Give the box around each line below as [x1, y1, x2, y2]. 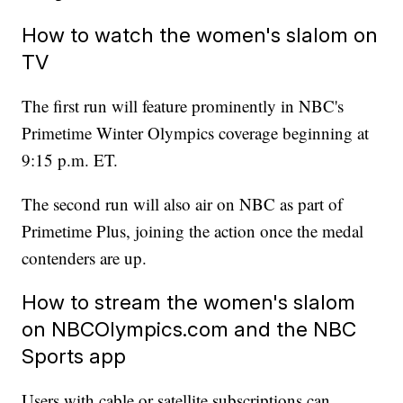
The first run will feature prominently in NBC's [22, 94, 345, 118]
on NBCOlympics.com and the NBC [22, 317, 357, 342]
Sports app [22, 344, 127, 369]
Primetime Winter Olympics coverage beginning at [22, 121, 370, 145]
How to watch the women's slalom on [22, 22, 379, 48]
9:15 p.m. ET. [22, 148, 119, 172]
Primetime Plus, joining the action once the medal [22, 219, 364, 243]
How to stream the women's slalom [22, 290, 356, 315]
